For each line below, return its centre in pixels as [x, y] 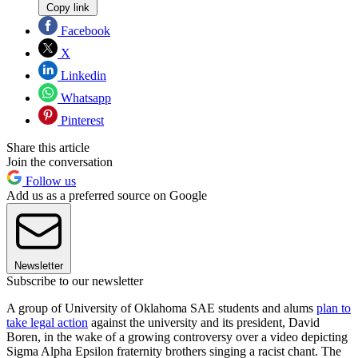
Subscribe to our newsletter [75, 280]
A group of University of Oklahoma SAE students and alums [161, 308]
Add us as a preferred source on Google [107, 195]
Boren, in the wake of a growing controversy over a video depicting [177, 336]
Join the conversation [60, 161]
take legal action [47, 322]
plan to [334, 308]
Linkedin [82, 75]
